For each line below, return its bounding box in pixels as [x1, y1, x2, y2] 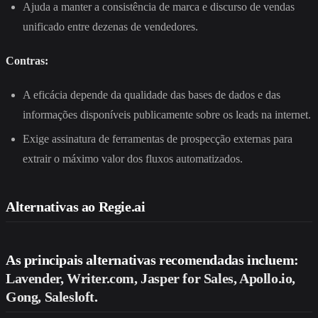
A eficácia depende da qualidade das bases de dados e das [23, 88, 280, 101]
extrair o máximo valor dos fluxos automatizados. [23, 153, 243, 165]
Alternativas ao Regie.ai [6, 199, 146, 215]
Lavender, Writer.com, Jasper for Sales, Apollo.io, [6, 270, 296, 287]
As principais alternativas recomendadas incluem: [6, 252, 299, 268]
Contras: [6, 54, 48, 67]
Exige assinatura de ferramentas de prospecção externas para [23, 133, 292, 146]
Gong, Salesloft [6, 289, 94, 305]
